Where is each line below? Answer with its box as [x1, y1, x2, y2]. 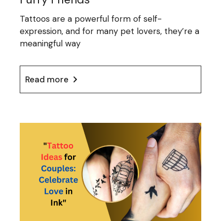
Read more [25, 74, 69, 85]
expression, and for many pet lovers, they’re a [20, 26, 200, 37]
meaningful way [20, 38, 81, 49]
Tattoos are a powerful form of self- [20, 13, 162, 24]
